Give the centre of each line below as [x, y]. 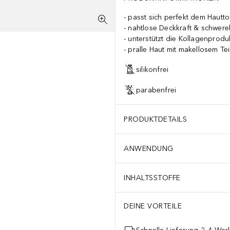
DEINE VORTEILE [153, 206]
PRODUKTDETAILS [155, 119]
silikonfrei [152, 69]
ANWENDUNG [149, 148]
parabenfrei [156, 90]
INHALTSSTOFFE [152, 178]
